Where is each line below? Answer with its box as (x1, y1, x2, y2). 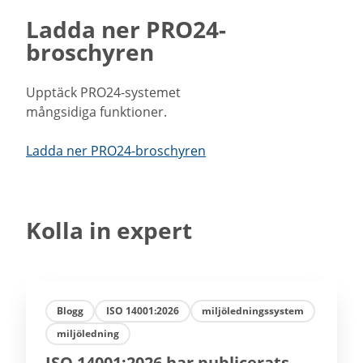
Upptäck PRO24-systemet (26, 83, 181, 101)
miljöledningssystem (202, 304, 304, 318)
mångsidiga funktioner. (26, 103, 167, 121)
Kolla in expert (26, 215, 192, 246)
